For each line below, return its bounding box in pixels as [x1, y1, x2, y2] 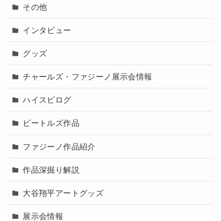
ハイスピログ [23, 95, 72, 105]
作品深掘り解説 [23, 165, 79, 174]
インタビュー [23, 25, 72, 35]
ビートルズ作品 [23, 118, 79, 128]
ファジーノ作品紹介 [23, 142, 96, 151]
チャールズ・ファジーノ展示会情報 [23, 72, 152, 81]
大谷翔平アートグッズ [23, 188, 104, 198]
